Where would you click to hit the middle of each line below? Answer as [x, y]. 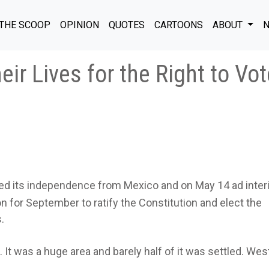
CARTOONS [179, 25]
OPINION [80, 25]
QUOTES [127, 25]
